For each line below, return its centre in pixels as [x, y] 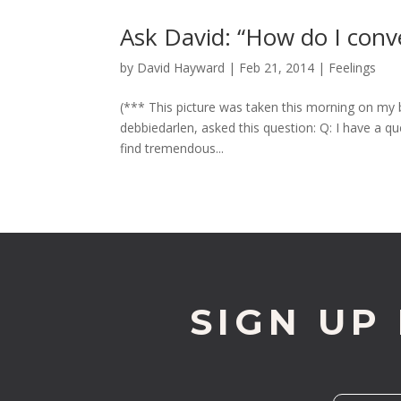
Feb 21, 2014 [277, 67]
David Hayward [181, 67]
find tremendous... [172, 148]
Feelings [353, 67]
